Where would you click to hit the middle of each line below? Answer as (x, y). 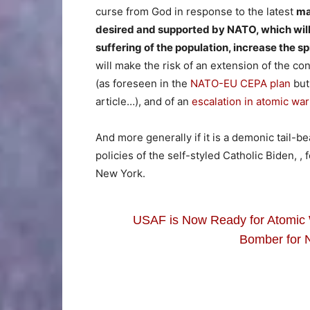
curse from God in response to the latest (196, 11)
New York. (120, 173)
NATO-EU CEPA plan (240, 83)
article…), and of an (144, 101)
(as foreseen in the (143, 83)
